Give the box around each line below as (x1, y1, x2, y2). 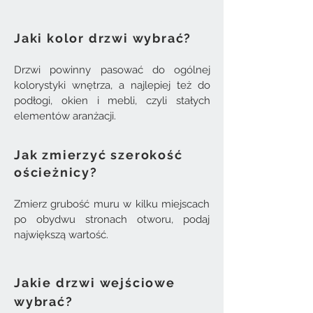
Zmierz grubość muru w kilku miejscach (14, 198, 210, 210)
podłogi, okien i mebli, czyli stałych (14, 94, 210, 107)
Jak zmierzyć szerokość (14, 147, 183, 162)
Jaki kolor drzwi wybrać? (14, 31, 192, 45)
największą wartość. (14, 228, 108, 241)
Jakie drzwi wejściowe (14, 275, 175, 290)
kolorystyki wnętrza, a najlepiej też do (14, 79, 210, 92)
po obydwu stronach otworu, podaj (14, 213, 210, 226)
